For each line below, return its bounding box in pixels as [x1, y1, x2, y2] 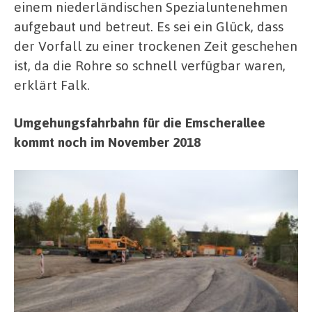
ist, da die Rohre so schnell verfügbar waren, [14, 56, 286, 75]
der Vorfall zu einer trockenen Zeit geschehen [14, 37, 297, 55]
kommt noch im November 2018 [14, 132, 201, 150]
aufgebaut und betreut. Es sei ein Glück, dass [14, 17, 283, 36]
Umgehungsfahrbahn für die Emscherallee [14, 113, 265, 131]
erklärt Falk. [14, 76, 90, 94]
